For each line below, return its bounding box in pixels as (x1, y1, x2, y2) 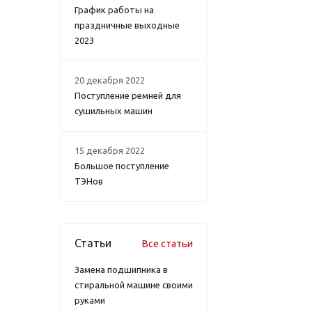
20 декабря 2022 (75, 75, 145, 85)
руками (75, 295, 105, 305)
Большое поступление (75, 161, 169, 171)
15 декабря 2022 (75, 146, 145, 155)
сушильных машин (75, 106, 153, 116)
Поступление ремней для (75, 91, 181, 100)
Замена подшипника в (75, 265, 168, 274)
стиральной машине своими (75, 280, 193, 290)
